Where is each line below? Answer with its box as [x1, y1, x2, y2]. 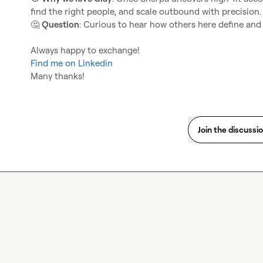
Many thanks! [31, 70, 85, 82]
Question [42, 19, 79, 30]
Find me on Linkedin [31, 58, 113, 69]
